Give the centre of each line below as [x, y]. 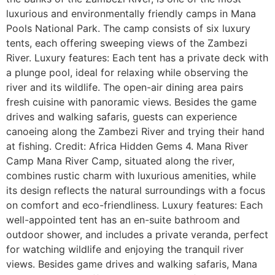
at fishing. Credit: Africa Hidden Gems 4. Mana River [127, 146]
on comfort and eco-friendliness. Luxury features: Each [134, 205]
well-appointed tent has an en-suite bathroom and [123, 220]
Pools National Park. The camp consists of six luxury [128, 28]
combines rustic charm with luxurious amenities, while [131, 176]
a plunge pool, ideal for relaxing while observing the [127, 72]
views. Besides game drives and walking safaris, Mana [132, 264]
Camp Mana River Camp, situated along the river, [120, 161]
